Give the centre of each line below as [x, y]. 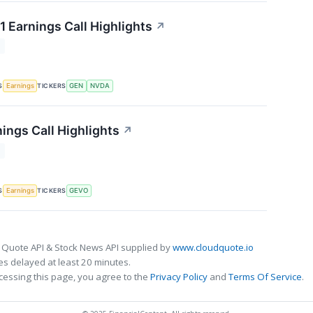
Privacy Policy [179, 277]
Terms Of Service [265, 277]
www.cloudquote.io [213, 248]
